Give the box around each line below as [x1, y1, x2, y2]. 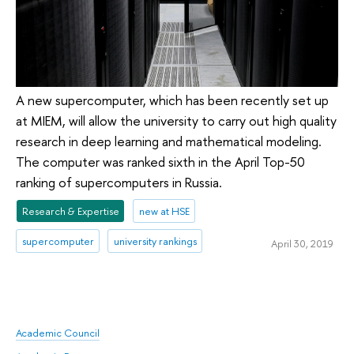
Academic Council [16, 325, 100, 340]
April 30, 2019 [270, 235, 333, 250]
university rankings [113, 234, 197, 249]
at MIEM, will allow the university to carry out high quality [16, 111, 337, 130]
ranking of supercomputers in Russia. [16, 173, 222, 192]
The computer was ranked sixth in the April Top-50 [16, 153, 305, 171]
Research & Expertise [21, 204, 119, 219]
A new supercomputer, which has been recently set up [16, 91, 329, 110]
